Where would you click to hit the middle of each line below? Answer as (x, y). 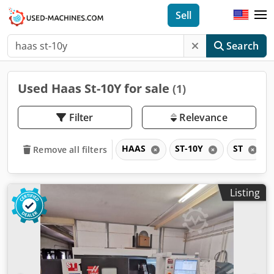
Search (243, 46)
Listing (245, 192)
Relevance (202, 117)
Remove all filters (70, 149)
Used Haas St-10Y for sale (95, 88)
